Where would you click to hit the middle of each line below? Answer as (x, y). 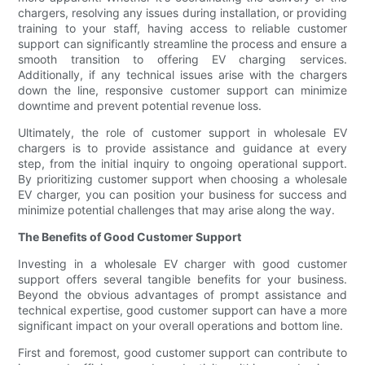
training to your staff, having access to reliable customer (182, 29)
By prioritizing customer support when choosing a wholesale (182, 179)
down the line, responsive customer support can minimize (182, 90)
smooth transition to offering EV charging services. (182, 59)
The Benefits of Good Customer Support (130, 237)
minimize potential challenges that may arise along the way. (177, 210)
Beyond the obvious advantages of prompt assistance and (182, 295)
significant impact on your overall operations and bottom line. (181, 326)
